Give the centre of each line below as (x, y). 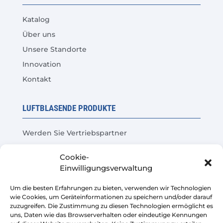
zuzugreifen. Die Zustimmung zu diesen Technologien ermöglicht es (111, 206)
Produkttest (44, 148)
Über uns (39, 34)
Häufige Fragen (50, 163)
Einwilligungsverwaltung (106, 168)
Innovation (42, 64)
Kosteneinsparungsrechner (72, 178)
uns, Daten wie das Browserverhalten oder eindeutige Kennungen (109, 215)
